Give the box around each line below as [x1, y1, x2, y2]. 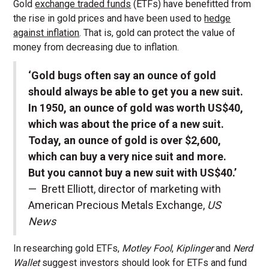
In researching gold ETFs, [13, 243, 122, 255]
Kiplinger [176, 243, 216, 255]
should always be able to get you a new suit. [28, 85, 244, 98]
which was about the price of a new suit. [28, 118, 225, 131]
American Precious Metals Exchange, [28, 199, 208, 212]
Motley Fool [122, 243, 172, 255]
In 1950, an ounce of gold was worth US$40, [28, 101, 244, 115]
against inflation [13, 27, 80, 39]
